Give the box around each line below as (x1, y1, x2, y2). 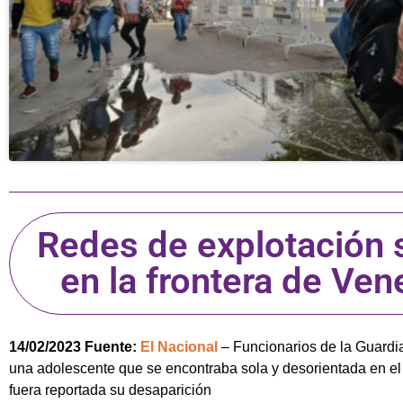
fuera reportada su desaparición (9, 382, 211, 398)
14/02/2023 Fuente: (9, 339, 140, 354)
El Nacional (140, 339, 221, 354)
